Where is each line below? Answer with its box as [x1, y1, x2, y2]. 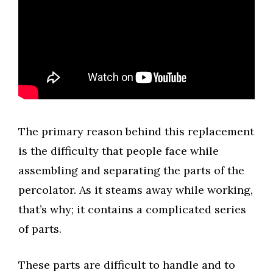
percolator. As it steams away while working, [18, 183, 253, 197]
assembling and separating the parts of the [18, 163, 244, 178]
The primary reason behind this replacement [18, 124, 254, 139]
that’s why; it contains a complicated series [18, 202, 246, 217]
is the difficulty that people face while [18, 144, 219, 158]
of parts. [18, 222, 62, 236]
